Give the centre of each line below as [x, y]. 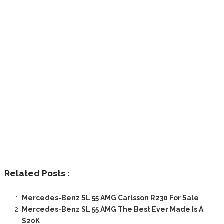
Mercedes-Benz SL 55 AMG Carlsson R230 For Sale [110, 198]
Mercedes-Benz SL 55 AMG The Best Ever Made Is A [112, 209]
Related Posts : [37, 173]
